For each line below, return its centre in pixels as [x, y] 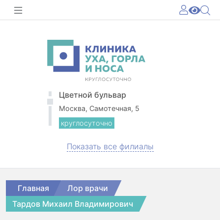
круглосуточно [87, 123]
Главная [33, 188]
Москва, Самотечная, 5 [99, 109]
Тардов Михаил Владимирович [73, 204]
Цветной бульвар [93, 95]
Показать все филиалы [110, 147]
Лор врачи [88, 188]
